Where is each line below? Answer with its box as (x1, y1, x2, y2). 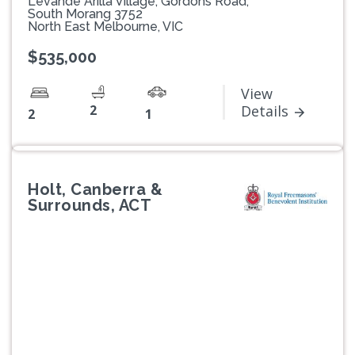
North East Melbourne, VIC (28, 19, 183, 35)
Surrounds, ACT (28, 196, 151, 216)
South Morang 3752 (28, 6, 143, 22)
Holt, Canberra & (28, 180, 162, 200)
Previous (35, 318, 88, 336)
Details (241, 101, 288, 121)
